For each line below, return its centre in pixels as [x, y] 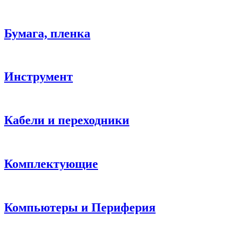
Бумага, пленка [47, 33]
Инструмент [39, 77]
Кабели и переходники [67, 120]
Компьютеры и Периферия [80, 207]
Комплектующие [51, 164]
